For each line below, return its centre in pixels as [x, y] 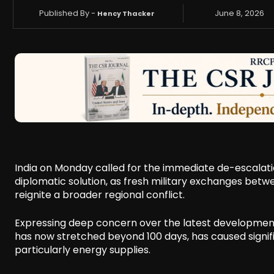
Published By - [68, 13]
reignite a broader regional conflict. [100, 195]
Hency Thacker [126, 14]
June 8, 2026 [240, 13]
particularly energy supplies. [83, 250]
